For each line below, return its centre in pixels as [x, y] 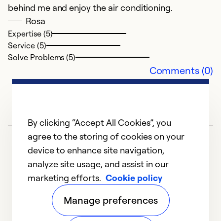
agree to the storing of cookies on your [106, 136]
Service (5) [27, 46]
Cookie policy [134, 178]
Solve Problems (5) [42, 57]
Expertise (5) [30, 34]
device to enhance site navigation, [96, 150]
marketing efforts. [65, 178]
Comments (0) [181, 71]
